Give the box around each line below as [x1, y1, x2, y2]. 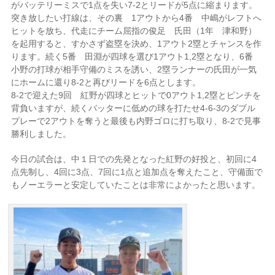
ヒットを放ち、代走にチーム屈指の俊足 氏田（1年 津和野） [11, 26, 257, 36]
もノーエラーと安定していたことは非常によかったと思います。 [11, 180, 261, 190]
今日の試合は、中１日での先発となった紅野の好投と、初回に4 [11, 154, 257, 164]
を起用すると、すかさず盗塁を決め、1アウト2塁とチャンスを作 [11, 39, 262, 48]
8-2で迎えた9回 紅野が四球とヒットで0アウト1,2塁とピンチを [11, 90, 261, 100]
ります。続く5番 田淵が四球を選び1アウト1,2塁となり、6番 [11, 52, 262, 61]
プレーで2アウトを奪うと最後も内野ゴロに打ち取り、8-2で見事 [11, 116, 261, 126]
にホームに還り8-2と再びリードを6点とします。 [11, 77, 201, 87]
